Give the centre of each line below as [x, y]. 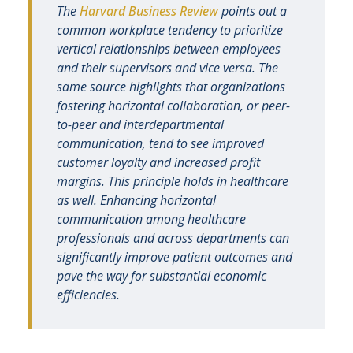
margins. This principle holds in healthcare [173, 181]
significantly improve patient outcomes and [175, 257]
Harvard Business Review [149, 11]
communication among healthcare [151, 219]
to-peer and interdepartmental [140, 124]
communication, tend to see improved [160, 143]
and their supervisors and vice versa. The [167, 68]
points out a [253, 11]
